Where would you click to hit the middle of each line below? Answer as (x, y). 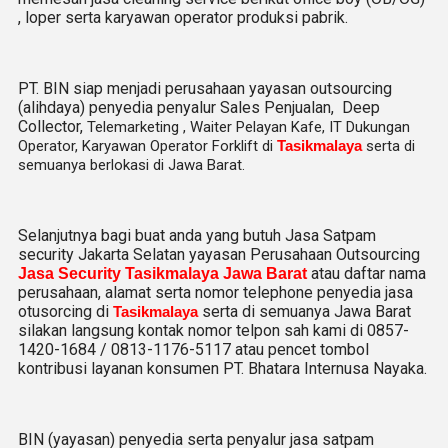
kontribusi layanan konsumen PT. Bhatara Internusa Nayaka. (222, 368)
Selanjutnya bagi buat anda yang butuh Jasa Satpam (197, 235)
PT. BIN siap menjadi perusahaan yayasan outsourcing (205, 88)
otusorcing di (65, 311)
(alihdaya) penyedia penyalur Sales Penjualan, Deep (199, 107)
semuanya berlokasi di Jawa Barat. (131, 165)
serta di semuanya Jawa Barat (304, 311)
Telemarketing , (136, 127)
